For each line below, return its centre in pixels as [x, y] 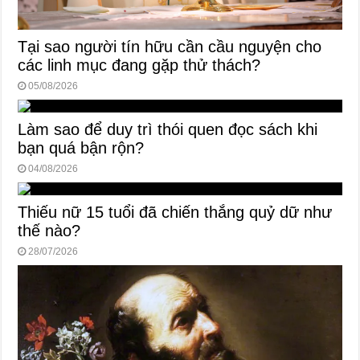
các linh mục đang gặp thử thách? [139, 65]
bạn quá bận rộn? [81, 148]
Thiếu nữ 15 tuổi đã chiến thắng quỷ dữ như [175, 213]
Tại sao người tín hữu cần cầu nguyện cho [170, 47]
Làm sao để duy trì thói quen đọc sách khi [168, 130]
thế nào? [49, 231]
